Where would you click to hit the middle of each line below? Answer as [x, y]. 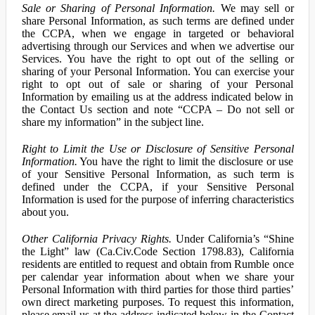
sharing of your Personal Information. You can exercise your [157, 71]
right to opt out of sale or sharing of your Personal [157, 84]
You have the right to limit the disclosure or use [185, 161]
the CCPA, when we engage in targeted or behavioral [157, 33]
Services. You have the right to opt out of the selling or [157, 59]
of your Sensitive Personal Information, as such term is [157, 174]
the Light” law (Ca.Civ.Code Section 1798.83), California [157, 251]
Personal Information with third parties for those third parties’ [157, 289]
